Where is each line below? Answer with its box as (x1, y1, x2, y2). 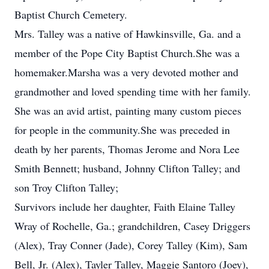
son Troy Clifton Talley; (14, 180, 118, 195)
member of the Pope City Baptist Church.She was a (14, 46, 240, 60)
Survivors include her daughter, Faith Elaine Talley (14, 199, 235, 214)
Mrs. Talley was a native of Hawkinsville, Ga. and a (14, 26, 241, 41)
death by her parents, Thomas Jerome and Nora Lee (14, 142, 240, 156)
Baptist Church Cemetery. (14, 7, 127, 22)
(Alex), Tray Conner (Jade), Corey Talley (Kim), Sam (14, 238, 247, 252)
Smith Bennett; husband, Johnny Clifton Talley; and (14, 161, 240, 175)
